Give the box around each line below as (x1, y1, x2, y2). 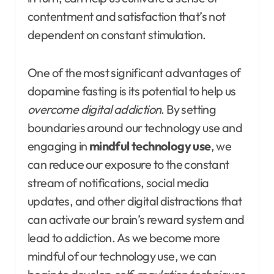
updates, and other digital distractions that (28, 193, 242, 209)
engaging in (28, 138, 89, 154)
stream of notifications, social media (28, 174, 209, 190)
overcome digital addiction (28, 101, 161, 117)
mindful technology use (89, 138, 211, 154)
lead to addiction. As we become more (28, 229, 220, 245)
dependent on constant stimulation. (28, 26, 206, 42)
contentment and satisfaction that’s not (28, 8, 226, 24)
